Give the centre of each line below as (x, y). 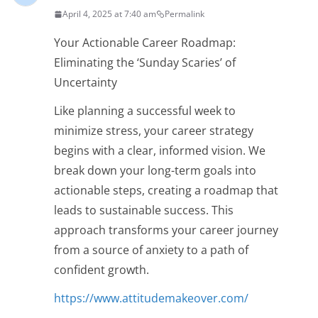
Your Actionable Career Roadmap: (145, 43)
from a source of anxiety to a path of (151, 250)
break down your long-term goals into (155, 171)
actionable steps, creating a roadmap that (166, 191)
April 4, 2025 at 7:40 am (109, 14)
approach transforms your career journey (166, 230)
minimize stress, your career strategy (154, 131)
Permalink (185, 14)
